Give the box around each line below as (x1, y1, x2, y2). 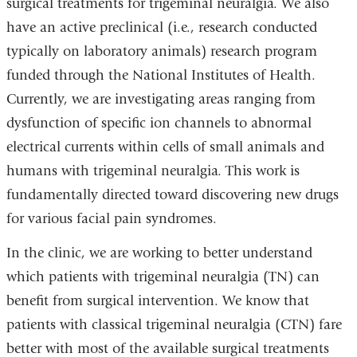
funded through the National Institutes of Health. (6, 66, 316, 84)
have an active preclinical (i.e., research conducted (6, 18, 317, 36)
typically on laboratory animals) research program (6, 42, 317, 60)
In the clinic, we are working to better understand (6, 245, 312, 262)
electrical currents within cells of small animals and (6, 138, 324, 155)
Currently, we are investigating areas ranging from (6, 90, 316, 108)
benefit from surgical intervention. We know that (6, 292, 309, 310)
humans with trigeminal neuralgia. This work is (6, 162, 300, 179)
